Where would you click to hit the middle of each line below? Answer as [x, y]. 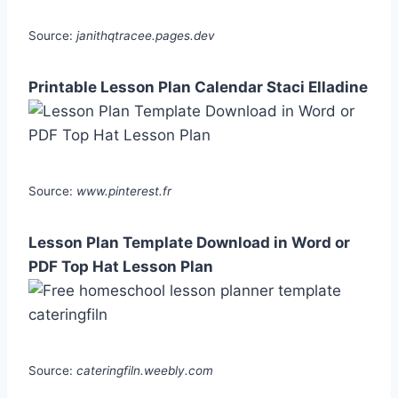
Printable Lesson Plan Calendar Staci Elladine [198, 88]
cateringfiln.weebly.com [145, 371]
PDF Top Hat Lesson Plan [121, 267]
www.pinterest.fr [124, 191]
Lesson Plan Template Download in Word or [189, 243]
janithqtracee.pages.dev [146, 36]
